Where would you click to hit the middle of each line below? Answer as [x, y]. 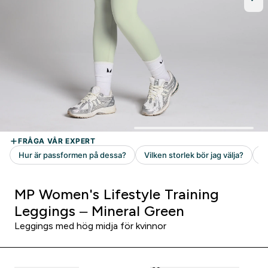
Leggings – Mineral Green [99, 211]
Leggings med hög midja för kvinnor [90, 226]
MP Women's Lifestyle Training [117, 194]
